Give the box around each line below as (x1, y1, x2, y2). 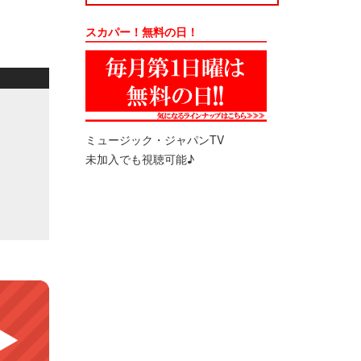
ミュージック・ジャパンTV (85, 131, 224, 147)
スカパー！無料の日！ (85, 23, 198, 39)
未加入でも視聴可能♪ (85, 151, 194, 167)
